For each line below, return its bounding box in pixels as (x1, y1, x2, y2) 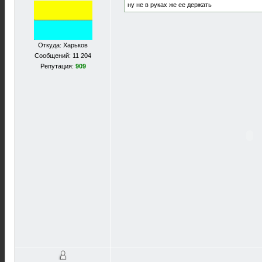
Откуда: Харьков (38, 42, 88, 49)
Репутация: (40, 63, 75, 70)
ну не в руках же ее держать (127, 1, 212, 9)
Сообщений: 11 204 (35, 52, 91, 59)
